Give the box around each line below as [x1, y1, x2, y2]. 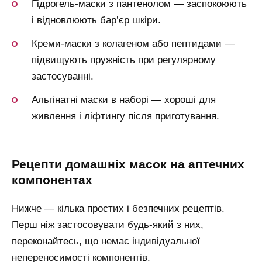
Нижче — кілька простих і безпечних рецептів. [12, 202, 225, 214]
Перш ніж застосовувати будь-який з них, [12, 219, 204, 230]
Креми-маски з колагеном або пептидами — [32, 38, 235, 50]
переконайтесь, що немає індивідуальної [12, 235, 200, 247]
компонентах [12, 173, 92, 187]
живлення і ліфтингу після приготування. [32, 111, 219, 122]
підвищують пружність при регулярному [32, 54, 216, 66]
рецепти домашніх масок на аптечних [12, 157, 19, 171]
